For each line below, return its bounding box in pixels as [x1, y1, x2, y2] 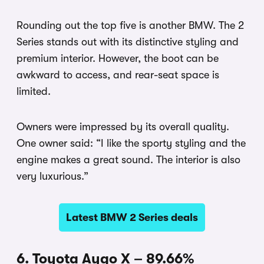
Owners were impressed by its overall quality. [16, 120, 229, 133]
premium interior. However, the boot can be [16, 52, 219, 64]
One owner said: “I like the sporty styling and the [16, 137, 246, 149]
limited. [16, 85, 51, 97]
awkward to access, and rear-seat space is [16, 68, 219, 81]
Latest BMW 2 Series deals [66, 211, 198, 223]
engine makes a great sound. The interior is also [16, 153, 240, 166]
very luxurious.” [16, 170, 88, 182]
